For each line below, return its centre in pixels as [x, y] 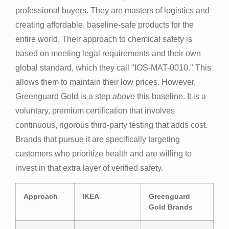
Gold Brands [171, 207]
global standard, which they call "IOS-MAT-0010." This [113, 68]
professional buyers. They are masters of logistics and [112, 11]
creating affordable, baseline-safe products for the [105, 25]
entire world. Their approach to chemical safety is [104, 39]
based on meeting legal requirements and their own [108, 54]
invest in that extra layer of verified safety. [89, 168]
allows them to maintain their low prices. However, [106, 82]
